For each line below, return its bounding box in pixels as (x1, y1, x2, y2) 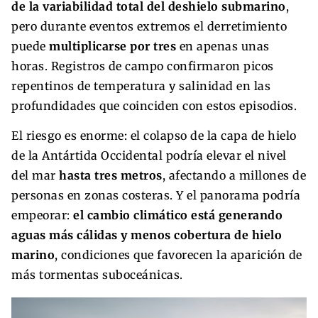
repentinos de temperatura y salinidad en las (11, 79, 270, 94)
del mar (11, 168, 59, 183)
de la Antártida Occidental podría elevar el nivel (11, 148, 287, 163)
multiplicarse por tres (49, 39, 176, 54)
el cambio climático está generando (73, 208, 283, 223)
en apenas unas (176, 39, 270, 54)
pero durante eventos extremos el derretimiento (11, 19, 287, 34)
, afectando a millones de (162, 168, 306, 183)
